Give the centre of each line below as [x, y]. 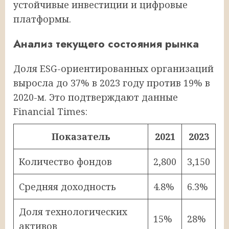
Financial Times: [50, 111]
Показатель [81, 136]
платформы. [42, 19]
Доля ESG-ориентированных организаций [113, 68]
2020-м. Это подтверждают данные [96, 97]
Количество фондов [65, 161]
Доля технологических [73, 211]
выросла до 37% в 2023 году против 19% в [112, 83]
